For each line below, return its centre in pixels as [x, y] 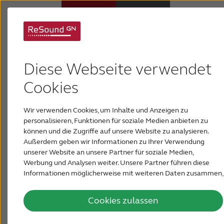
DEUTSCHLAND [40, 210]
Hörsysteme [32, 48]
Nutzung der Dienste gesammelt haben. [87, 194]
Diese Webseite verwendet [117, 69]
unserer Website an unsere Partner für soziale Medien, [108, 152]
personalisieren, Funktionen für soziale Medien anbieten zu [116, 121]
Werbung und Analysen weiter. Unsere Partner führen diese [116, 163]
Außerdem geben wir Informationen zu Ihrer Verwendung [114, 142]
